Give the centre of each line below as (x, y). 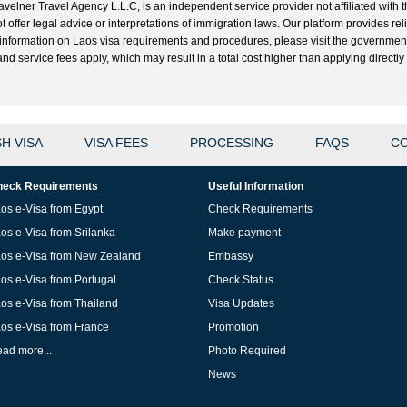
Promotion (233, 327)
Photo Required (247, 350)
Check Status (241, 279)
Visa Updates (241, 303)
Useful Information (256, 186)
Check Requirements (260, 208)
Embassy (231, 256)
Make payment (244, 232)
